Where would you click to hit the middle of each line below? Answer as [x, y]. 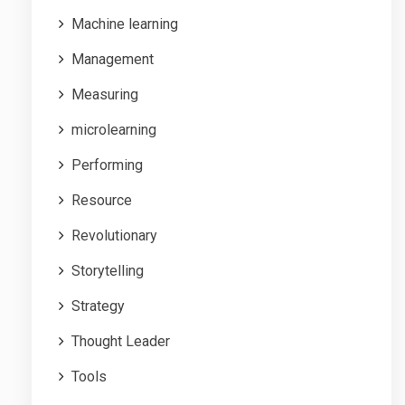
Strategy [98, 306]
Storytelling [108, 270]
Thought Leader [121, 341]
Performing [107, 165]
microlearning [114, 129]
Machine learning [125, 24]
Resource [102, 200]
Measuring [105, 94]
